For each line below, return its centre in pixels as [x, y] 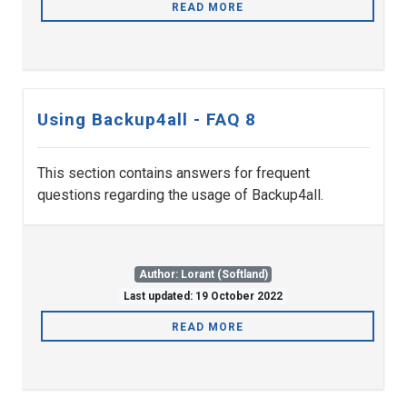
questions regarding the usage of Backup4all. [180, 195]
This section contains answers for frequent [174, 174]
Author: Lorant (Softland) [203, 275]
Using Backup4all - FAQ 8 [147, 120]
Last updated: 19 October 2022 [203, 297]
